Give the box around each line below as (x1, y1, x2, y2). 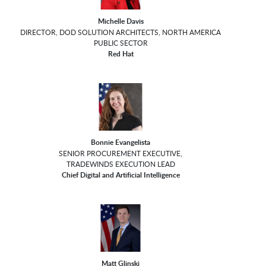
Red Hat (107, 49, 134, 59)
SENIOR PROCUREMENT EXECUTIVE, (59, 148, 183, 159)
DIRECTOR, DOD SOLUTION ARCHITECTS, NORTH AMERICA (20, 27, 221, 37)
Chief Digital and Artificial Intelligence (61, 170, 180, 180)
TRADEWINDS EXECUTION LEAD (66, 159, 175, 169)
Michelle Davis (97, 16, 144, 27)
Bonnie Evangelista (91, 137, 151, 148)
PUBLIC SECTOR (93, 38, 148, 48)
